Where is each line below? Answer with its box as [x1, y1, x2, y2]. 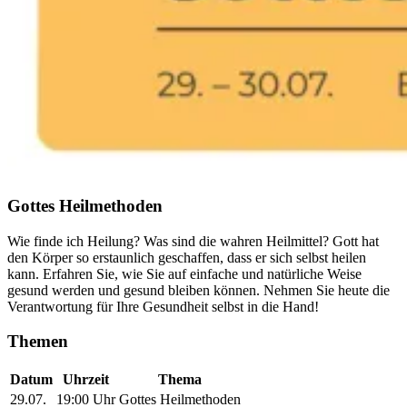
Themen [7, 332, 68, 352]
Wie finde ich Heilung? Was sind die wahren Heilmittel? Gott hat [7, 233, 379, 249]
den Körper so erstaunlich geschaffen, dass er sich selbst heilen [7, 249, 366, 265]
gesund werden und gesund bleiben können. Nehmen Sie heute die [7, 282, 390, 298]
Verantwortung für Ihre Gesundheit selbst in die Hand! [7, 298, 319, 314]
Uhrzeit [63, 372, 109, 388]
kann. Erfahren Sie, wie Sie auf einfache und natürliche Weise [7, 265, 362, 282]
